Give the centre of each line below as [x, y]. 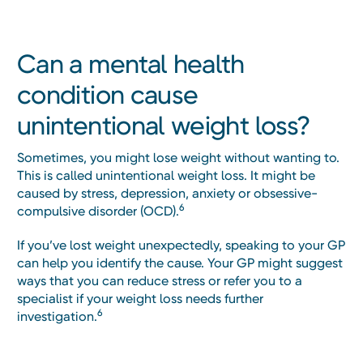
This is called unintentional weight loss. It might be [166, 176]
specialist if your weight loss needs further [140, 299]
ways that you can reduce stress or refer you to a [160, 281]
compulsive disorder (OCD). [98, 211]
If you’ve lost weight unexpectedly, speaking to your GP [181, 246]
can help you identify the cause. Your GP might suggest [180, 263]
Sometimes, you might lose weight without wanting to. [178, 158]
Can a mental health [131, 64]
